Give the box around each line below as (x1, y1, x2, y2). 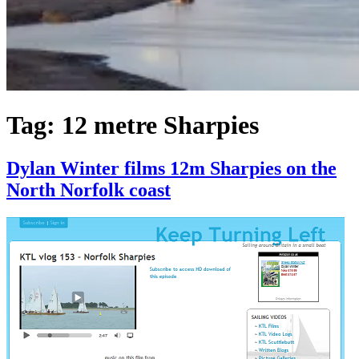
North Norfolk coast (6, 179, 171, 200)
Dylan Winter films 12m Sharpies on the (6, 157, 337, 179)
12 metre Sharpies (62, 111, 259, 140)
